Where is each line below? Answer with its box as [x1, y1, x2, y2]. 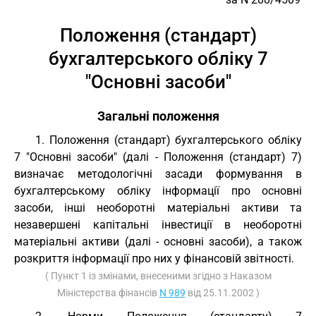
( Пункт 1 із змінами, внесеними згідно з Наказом [44, 270, 272, 281]
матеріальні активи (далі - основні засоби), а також [14, 235, 302, 248]
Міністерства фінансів [56, 287, 159, 298]
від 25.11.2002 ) [185, 287, 260, 298]
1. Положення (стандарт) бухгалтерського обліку [35, 133, 302, 147]
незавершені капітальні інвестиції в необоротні [14, 218, 302, 231]
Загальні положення [97, 109, 219, 123]
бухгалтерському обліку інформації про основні [14, 184, 302, 197]
